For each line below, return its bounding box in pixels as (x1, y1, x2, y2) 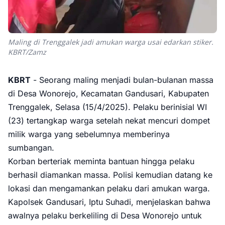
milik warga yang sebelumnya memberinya (8, 129, 170, 139)
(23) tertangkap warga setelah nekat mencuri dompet (8, 116, 210, 126)
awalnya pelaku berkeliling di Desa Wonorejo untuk (8, 210, 202, 220)
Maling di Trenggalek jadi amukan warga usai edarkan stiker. (8, 37, 213, 47)
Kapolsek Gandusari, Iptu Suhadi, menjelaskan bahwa (8, 197, 210, 207)
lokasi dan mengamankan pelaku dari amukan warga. (8, 183, 210, 193)
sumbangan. (8, 143, 54, 153)
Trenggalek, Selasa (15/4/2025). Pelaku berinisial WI (8, 102, 207, 112)
